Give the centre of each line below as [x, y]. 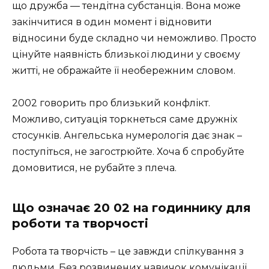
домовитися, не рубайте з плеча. [94, 168]
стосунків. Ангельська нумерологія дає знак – [127, 135]
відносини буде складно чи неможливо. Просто [134, 38]
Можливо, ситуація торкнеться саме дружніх [125, 119]
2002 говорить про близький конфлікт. [111, 103]
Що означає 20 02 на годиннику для [131, 207]
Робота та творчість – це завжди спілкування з [128, 251]
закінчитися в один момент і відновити [112, 22]
